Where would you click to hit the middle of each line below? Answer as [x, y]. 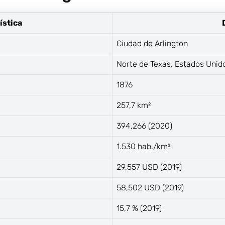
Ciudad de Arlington [152, 43]
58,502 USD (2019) [150, 188]
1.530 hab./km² [143, 146]
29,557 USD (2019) [149, 167]
